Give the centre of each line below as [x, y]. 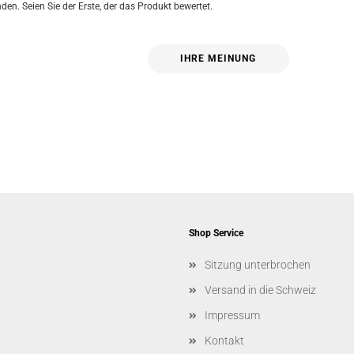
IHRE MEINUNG [218, 58]
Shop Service [216, 233]
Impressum [232, 315]
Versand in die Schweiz [260, 290]
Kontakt [224, 341]
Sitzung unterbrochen [258, 265]
